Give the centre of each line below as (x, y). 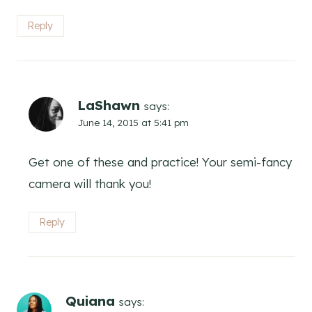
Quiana (90, 301)
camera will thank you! (90, 183)
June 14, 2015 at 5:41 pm (133, 122)
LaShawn (109, 105)
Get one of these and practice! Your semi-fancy (160, 162)
